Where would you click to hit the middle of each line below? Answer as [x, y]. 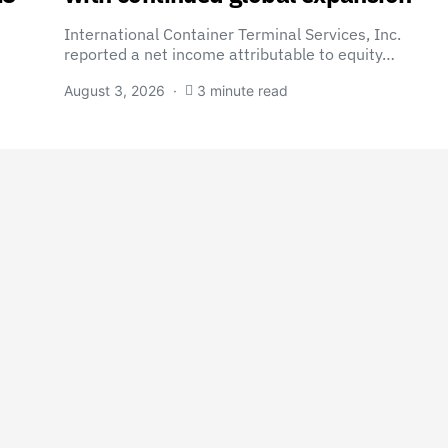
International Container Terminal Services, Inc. [232, 34]
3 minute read [242, 90]
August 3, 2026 [114, 90]
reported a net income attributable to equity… [229, 54]
